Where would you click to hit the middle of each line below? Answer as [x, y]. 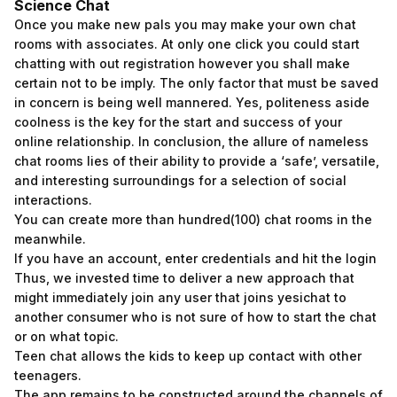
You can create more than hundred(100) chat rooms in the [193, 219]
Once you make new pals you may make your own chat [185, 24]
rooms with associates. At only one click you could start [187, 44]
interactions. [53, 200]
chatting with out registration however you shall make [182, 63]
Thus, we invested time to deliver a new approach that [184, 278]
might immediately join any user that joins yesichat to [180, 297]
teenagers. [48, 375]
